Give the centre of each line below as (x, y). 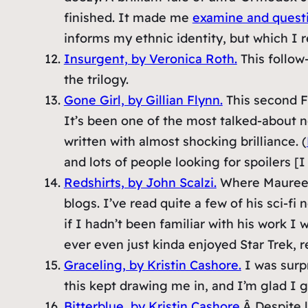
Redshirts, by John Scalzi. (140, 183)
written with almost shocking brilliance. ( (185, 142)
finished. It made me (128, 18)
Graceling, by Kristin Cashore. (152, 265)
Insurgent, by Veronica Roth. (150, 59)
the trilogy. (96, 80)
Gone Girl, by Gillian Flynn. (143, 100)
